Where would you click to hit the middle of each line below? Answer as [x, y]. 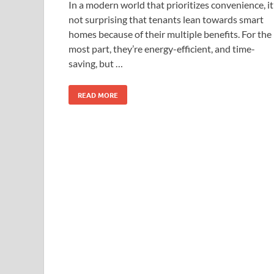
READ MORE [98, 94]
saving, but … [96, 63]
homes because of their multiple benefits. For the [170, 34]
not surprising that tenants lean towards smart [166, 19]
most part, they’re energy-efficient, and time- [162, 48]
